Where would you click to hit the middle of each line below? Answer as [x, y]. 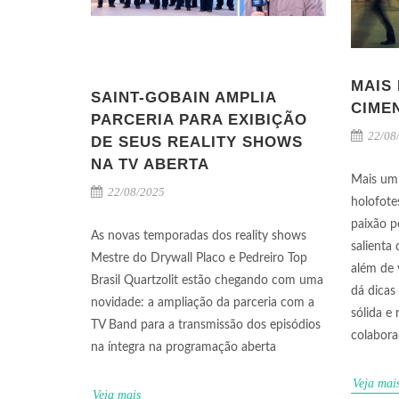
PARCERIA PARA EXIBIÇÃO [199, 120]
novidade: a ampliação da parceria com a [203, 303]
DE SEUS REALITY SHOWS [197, 142]
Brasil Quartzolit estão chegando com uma [207, 281]
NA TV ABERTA [150, 165]
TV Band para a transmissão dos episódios [206, 326]
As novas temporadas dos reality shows [199, 236]
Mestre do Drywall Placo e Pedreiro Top [199, 259]
